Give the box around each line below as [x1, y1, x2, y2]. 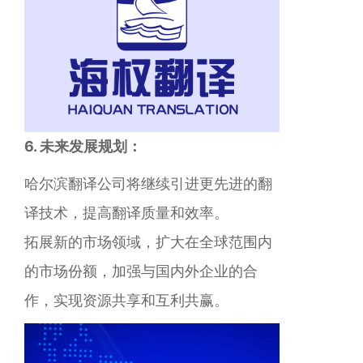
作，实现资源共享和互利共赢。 [24, 292, 228, 309]
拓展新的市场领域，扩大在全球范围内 [24, 233, 272, 250]
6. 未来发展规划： [24, 138, 142, 155]
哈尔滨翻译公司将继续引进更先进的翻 [24, 175, 272, 192]
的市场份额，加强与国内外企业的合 [24, 263, 258, 280]
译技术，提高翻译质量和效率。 [24, 204, 228, 221]
